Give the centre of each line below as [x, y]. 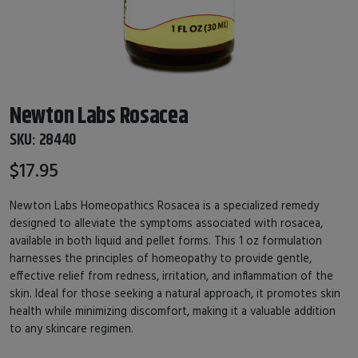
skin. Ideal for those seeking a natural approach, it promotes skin [175, 292]
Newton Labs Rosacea [99, 115]
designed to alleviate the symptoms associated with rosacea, [166, 222]
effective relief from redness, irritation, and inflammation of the [171, 275]
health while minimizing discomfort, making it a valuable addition [173, 310]
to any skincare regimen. [72, 328]
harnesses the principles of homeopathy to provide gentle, [161, 257]
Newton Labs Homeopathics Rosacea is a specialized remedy [164, 205]
